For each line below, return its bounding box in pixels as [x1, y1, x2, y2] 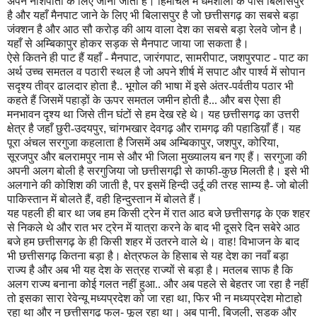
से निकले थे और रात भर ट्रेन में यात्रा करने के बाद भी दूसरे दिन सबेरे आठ [7, 221, 300, 234]
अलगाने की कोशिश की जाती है [7, 179, 128, 192]
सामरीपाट [185, 52, 224, 64]
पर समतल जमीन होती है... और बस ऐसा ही [113, 94, 281, 107]
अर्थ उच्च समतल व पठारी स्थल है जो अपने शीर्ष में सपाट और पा [7, 66, 258, 79]
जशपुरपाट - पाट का [230, 52, 309, 64]
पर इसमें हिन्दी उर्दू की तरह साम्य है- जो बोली [131, 179, 309, 192]
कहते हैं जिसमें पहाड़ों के [7, 94, 104, 107]
